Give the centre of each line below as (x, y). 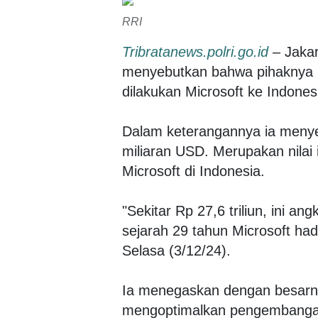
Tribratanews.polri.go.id (195, 52)
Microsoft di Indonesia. (193, 171)
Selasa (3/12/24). (176, 251)
